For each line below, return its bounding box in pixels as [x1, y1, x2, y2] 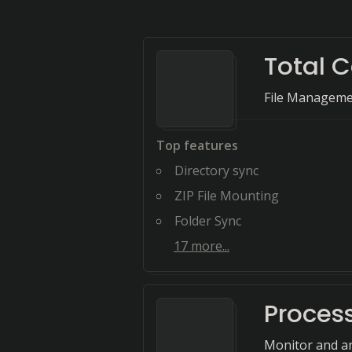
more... [188, 237, 229, 255]
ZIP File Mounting [174, 187, 279, 204]
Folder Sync [174, 212, 241, 229]
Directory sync [174, 162, 258, 179]
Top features [156, 137, 238, 154]
